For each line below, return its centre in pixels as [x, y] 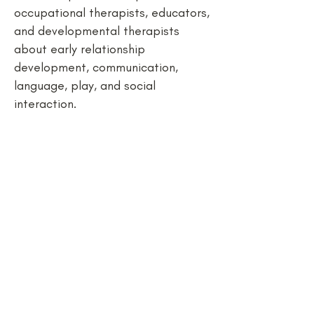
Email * [35, 290]
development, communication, [96, 67]
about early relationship [80, 49]
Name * [37, 232]
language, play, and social [85, 86]
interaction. [49, 104]
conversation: [103, 204]
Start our [70, 171]
